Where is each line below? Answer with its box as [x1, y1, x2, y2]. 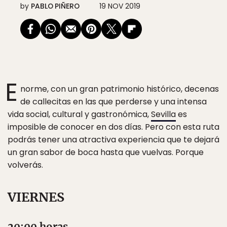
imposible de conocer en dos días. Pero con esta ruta [8, 121, 219, 133]
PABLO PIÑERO [31, 1, 80, 11]
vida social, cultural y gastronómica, [8, 108, 151, 120]
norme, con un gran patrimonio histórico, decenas [20, 83, 219, 95]
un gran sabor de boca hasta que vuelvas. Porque [8, 146, 204, 158]
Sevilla [151, 108, 176, 120]
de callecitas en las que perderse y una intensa [20, 96, 207, 107]
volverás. [8, 159, 43, 171]
